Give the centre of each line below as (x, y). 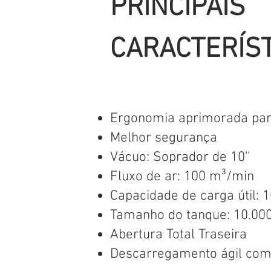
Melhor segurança (164, 138)
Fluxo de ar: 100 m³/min (182, 177)
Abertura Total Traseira (178, 235)
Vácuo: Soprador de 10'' (180, 157)
